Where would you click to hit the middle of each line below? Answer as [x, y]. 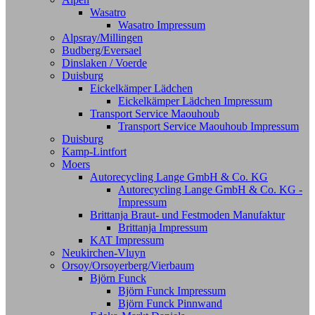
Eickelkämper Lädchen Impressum [195, 101]
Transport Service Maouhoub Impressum [208, 127]
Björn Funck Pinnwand [170, 304]
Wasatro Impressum [162, 25]
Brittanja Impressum [163, 228]
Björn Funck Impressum [172, 291]
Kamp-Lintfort [94, 152]
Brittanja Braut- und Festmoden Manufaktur [187, 215]
